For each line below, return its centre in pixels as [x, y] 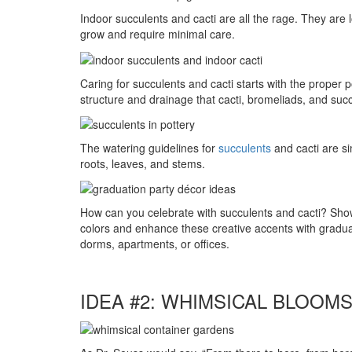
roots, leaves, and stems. [143, 163]
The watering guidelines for [149, 147]
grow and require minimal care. [158, 34]
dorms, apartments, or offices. [155, 244]
